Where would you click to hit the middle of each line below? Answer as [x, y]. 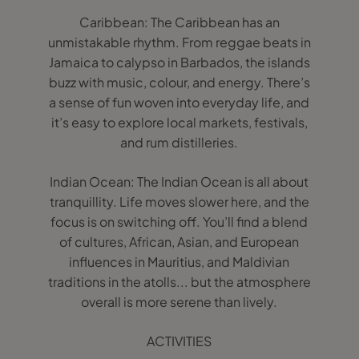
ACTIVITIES [179, 341]
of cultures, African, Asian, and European [179, 242]
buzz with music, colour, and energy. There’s [179, 82]
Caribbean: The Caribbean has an [179, 22]
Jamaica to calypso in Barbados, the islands [179, 62]
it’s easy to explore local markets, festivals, [179, 122]
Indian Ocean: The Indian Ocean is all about [179, 182]
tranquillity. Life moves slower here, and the [179, 202]
